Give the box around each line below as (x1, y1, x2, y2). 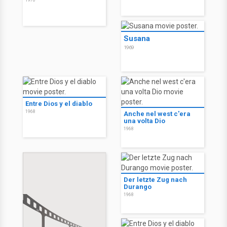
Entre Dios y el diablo (25, 100, 92, 108)
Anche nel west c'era (124, 110, 191, 118)
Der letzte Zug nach (124, 176, 187, 184)
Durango (124, 183, 152, 191)
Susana (124, 34, 150, 44)
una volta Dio (124, 117, 165, 125)
